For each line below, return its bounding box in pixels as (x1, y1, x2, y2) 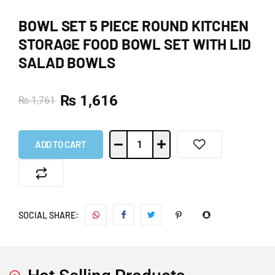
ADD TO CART (35, 138, 87, 150)
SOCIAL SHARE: (18, 210, 79, 221)
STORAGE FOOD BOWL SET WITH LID (18, 34, 251, 53)
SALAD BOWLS (18, 53, 115, 71)
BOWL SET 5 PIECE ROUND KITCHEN (18, 16, 249, 34)
